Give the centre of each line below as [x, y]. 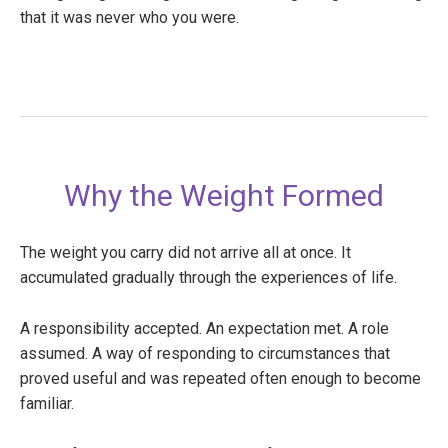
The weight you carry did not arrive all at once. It [185, 253]
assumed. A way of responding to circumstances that [205, 354]
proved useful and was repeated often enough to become [220, 379]
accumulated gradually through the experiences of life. [208, 278]
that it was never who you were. [129, 18]
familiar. [47, 404]
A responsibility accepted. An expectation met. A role [204, 329]
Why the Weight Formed [224, 196]
